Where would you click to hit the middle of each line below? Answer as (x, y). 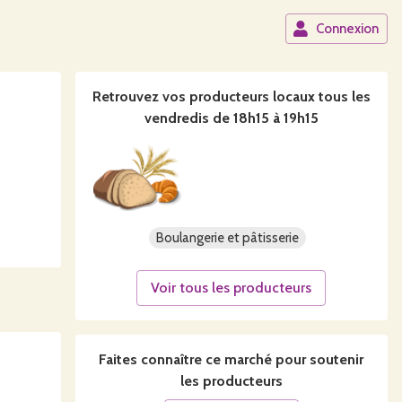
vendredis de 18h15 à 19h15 (231, 118)
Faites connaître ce (162, 359)
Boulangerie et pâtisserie (228, 238)
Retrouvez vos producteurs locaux (203, 96)
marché (249, 359)
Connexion (347, 29)
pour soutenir (318, 359)
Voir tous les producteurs (232, 288)
